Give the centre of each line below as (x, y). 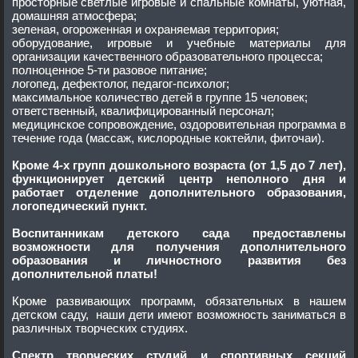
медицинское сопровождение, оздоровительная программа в (50, 124)
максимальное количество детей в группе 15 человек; (201, 97)
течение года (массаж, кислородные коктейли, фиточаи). (269, 138)
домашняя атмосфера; (74, 16)
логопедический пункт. (129, 206)
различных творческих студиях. (100, 328)
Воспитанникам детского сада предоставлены (70, 233)
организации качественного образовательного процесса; (295, 56)
